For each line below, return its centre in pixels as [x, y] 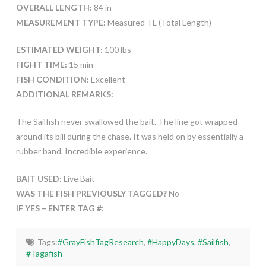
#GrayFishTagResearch [100, 242]
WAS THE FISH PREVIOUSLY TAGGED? [92, 194]
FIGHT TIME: [41, 65]
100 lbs [117, 50]
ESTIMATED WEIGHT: [59, 50]
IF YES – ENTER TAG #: [60, 208]
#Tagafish [45, 254]
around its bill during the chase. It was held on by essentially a [129, 137]
